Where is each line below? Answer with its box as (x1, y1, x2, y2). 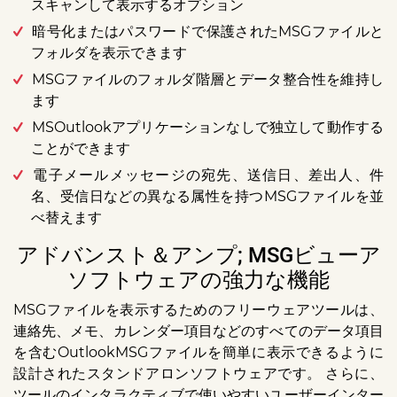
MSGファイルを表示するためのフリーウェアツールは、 (13, 301, 384, 319)
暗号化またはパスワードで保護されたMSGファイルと (32, 23, 384, 41)
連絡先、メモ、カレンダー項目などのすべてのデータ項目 (13, 323, 384, 340)
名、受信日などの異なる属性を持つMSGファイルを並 (31, 188, 384, 206)
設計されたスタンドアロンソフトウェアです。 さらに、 (13, 365, 384, 383)
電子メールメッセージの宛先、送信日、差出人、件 (32, 167, 384, 184)
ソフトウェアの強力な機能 (67, 268, 330, 293)
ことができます (31, 140, 130, 158)
